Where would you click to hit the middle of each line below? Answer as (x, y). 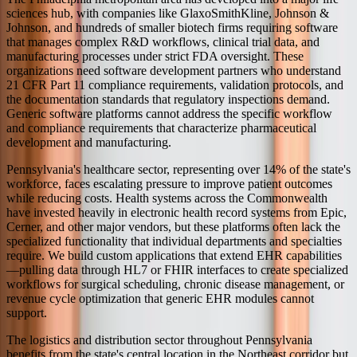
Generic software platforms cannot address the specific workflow (169, 113)
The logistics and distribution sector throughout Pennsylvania (159, 339)
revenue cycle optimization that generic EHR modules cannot (160, 298)
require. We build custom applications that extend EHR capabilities (174, 255)
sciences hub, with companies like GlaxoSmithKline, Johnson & (168, 13)
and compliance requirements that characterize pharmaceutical (161, 127)
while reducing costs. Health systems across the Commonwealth (167, 198)
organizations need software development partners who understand (174, 70)
